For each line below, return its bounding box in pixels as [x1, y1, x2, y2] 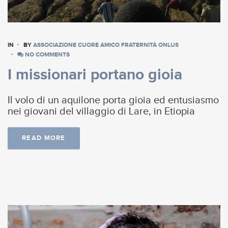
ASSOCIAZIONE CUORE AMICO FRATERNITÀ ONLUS [33, 41, 179, 49]
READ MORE [22, 134, 66, 142]
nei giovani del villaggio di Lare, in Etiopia [8, 105, 197, 118]
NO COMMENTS [23, 50, 70, 59]
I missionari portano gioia [8, 66, 182, 84]
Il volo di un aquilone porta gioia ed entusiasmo [8, 94, 219, 107]
